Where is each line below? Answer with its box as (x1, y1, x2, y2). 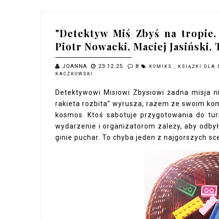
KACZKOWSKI (55, 71, 93, 76)
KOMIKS (149, 64, 175, 69)
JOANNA (62, 63, 89, 69)
